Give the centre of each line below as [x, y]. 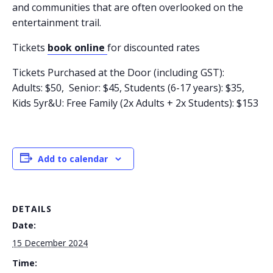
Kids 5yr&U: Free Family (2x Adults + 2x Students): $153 [135, 103]
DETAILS [32, 209]
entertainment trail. [57, 23]
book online [76, 48]
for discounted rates [154, 48]
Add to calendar [73, 159]
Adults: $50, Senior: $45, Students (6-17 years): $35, [129, 88]
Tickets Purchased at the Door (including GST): [118, 73]
